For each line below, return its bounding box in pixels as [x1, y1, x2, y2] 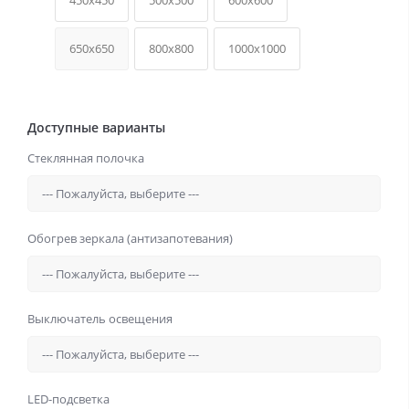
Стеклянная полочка [27, 150, 144, 167]
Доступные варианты [27, 119, 165, 137]
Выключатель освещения [27, 310, 173, 328]
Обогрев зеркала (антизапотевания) [27, 230, 233, 247]
